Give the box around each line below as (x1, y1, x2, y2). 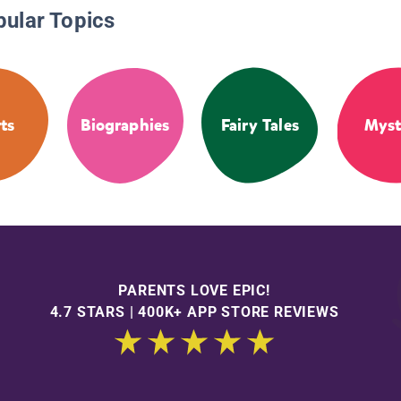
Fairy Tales (220, 115, 299, 137)
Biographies (81, 115, 170, 137)
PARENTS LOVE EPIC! (118, 281, 270, 299)
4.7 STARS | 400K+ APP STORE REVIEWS (49, 303, 339, 320)
